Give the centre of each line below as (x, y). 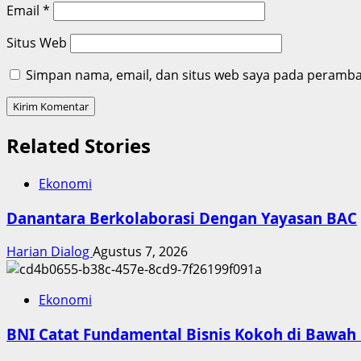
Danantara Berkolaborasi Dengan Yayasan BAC (182, 218)
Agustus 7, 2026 (140, 252)
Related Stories (79, 146)
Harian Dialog (50, 252)
